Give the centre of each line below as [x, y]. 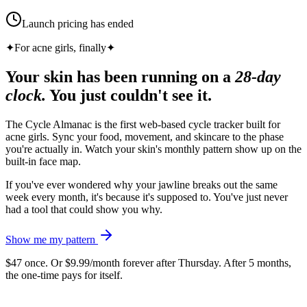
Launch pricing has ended [78, 24]
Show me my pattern [50, 239]
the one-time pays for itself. [64, 275]
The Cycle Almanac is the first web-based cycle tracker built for [143, 124]
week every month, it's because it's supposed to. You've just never [147, 197]
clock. [26, 95]
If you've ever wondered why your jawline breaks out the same [142, 184]
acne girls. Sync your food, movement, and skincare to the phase [145, 136]
